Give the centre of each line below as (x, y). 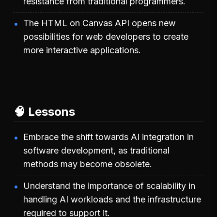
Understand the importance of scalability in (109, 186)
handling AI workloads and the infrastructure (112, 199)
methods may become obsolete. (88, 164)
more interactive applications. (82, 50)
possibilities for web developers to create (106, 36)
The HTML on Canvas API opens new (100, 23)
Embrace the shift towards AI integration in (108, 137)
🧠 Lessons (44, 111)
